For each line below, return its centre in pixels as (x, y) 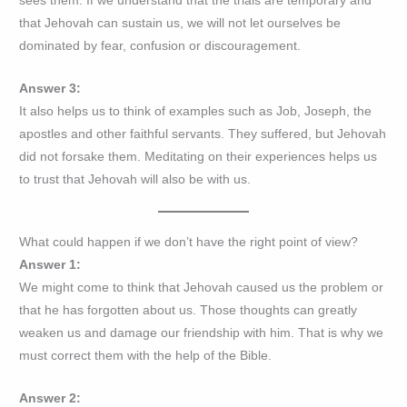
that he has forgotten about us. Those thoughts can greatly (189, 310)
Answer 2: (50, 398)
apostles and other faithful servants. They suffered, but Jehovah (203, 134)
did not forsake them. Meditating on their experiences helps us (199, 157)
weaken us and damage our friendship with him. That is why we (202, 333)
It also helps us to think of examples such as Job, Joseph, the (196, 112)
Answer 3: (50, 89)
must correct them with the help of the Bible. (146, 355)
